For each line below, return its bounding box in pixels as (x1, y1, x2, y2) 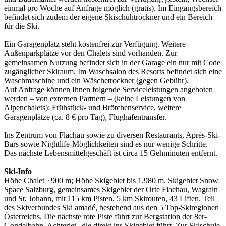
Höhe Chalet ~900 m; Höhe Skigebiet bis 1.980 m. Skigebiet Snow (4, 176, 218, 185)
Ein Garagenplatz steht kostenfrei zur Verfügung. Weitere (4, 39, 186, 48)
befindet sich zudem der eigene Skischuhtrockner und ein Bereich (4, 12, 212, 21)
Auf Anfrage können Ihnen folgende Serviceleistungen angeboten (4, 85, 213, 94)
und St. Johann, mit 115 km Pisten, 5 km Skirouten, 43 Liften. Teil (4, 194, 215, 203)
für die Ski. (4, 21, 39, 30)
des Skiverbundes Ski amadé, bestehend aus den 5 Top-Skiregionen (4, 203, 219, 212)
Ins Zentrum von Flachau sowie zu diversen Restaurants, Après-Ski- (4, 130, 220, 139)
